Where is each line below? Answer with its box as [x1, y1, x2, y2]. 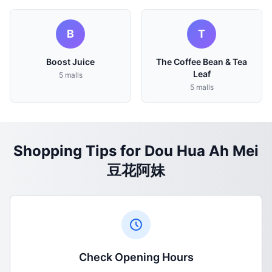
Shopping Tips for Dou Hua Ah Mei [13, 142, 259, 160]
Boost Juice [46, 56, 95, 67]
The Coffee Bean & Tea [156, 56, 247, 67]
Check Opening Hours [78, 251, 194, 263]
